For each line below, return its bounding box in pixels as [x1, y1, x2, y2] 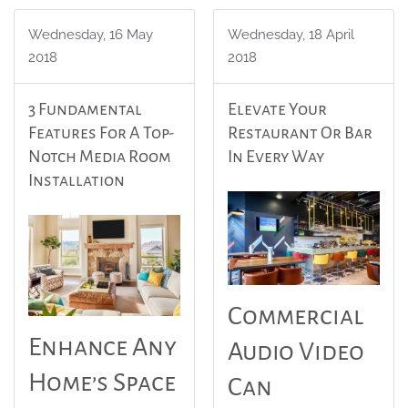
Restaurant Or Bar [228, 124, 372, 142]
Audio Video [228, 338, 364, 366]
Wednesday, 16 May [28, 26, 153, 43]
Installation [28, 171, 125, 189]
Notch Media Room [28, 148, 171, 166]
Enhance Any [28, 333, 177, 362]
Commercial [228, 302, 363, 331]
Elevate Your [228, 100, 327, 118]
